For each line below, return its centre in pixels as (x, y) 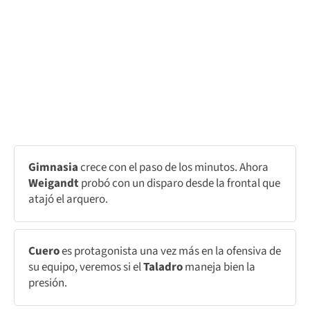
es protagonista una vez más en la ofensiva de (171, 251)
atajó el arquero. (68, 199)
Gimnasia (54, 167)
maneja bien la (219, 267)
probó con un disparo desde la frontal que (181, 183)
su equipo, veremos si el (86, 267)
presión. (48, 283)
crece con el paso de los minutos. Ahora (174, 167)
